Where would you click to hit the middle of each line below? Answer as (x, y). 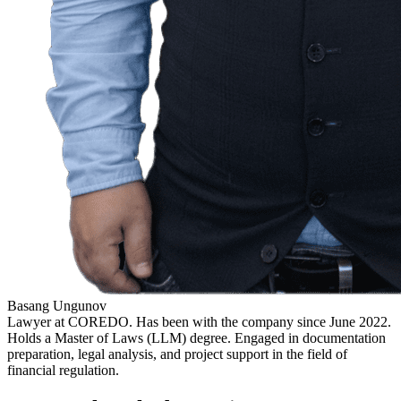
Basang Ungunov (57, 306)
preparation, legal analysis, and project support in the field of (177, 354)
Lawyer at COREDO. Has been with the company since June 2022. (199, 322)
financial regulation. (63, 371)
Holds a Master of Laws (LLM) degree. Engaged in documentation (196, 338)
